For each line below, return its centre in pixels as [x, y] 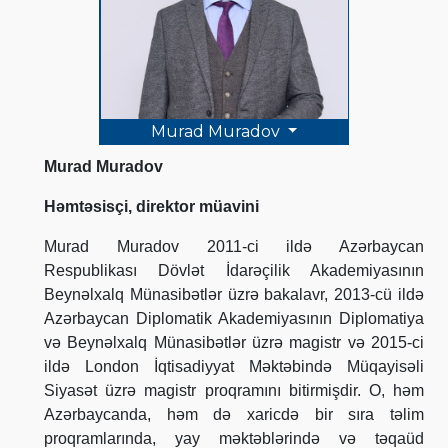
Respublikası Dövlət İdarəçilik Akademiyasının [234, 270]
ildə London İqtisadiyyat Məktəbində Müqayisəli [234, 366]
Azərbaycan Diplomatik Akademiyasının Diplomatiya [234, 318]
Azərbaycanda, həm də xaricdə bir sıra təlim [234, 414]
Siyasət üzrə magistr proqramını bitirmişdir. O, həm [234, 390]
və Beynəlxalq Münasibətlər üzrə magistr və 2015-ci [234, 342]
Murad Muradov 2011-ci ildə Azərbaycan [234, 246]
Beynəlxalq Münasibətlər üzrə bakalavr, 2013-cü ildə [234, 294]
